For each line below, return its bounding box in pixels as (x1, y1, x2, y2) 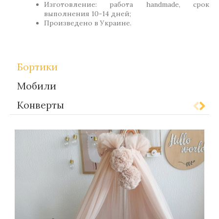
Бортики (17, 60, 58, 73)
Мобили (17, 79, 56, 92)
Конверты (17, 98, 64, 111)
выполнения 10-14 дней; (44, 9, 131, 18)
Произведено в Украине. (44, 18, 131, 27)
